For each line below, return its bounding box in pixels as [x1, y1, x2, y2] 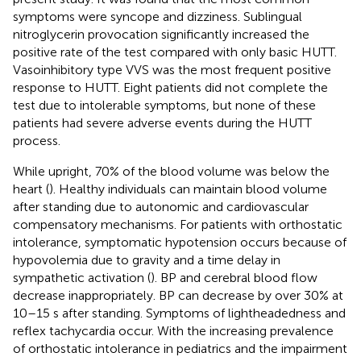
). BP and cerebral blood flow [151, 269, 317, 285]
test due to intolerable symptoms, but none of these [13, 97, 316, 113]
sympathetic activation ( [13, 269, 151, 285]
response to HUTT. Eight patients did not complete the [13, 79, 328, 95]
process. [13, 132, 60, 148]
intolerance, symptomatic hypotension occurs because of [13, 234, 346, 250]
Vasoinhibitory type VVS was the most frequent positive [13, 61, 331, 77]
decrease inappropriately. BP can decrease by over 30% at [13, 287, 343, 303]
